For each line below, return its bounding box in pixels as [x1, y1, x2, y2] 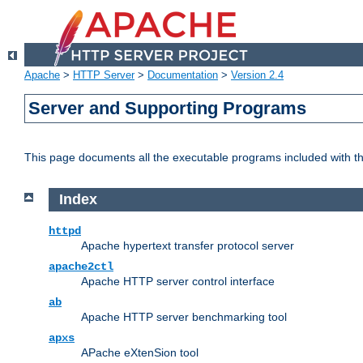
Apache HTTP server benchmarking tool [81, 310, 287, 323]
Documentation [147, 69, 218, 82]
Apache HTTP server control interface [81, 274, 275, 288]
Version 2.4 [231, 69, 284, 82]
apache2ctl [49, 259, 113, 273]
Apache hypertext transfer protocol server [81, 238, 294, 252]
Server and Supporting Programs [28, 98, 307, 119]
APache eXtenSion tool [81, 345, 199, 359]
